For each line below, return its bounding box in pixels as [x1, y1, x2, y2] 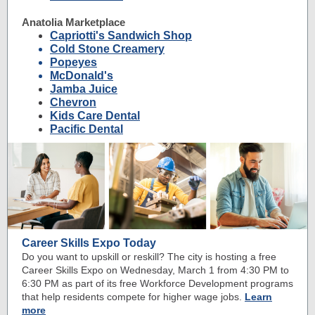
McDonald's [50, 70, 113, 82]
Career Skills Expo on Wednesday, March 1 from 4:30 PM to [22, 264, 289, 276]
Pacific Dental [50, 123, 123, 135]
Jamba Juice [50, 83, 117, 95]
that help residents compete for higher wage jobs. [22, 291, 242, 302]
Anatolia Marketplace [22, 16, 125, 28]
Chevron [50, 96, 96, 108]
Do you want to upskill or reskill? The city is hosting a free [22, 251, 276, 262]
